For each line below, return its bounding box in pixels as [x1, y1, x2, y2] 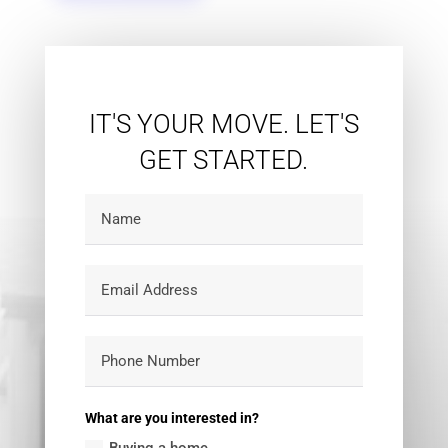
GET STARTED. [139, 145, 309, 176]
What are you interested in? [85, 410, 260, 427]
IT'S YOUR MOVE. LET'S [88, 109, 359, 140]
